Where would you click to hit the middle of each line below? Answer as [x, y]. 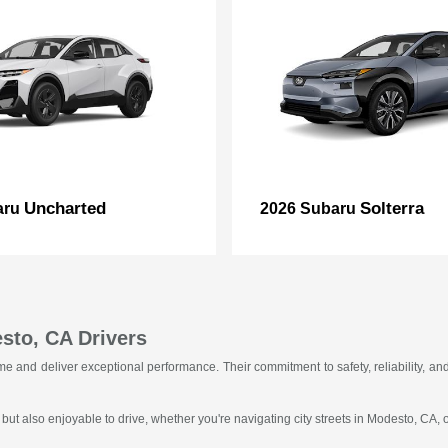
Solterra [392, 209]
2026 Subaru [310, 209]
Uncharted [65, 209]
